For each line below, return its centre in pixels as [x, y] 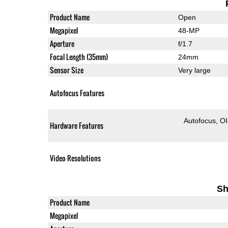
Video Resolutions [75, 158]
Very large [194, 70]
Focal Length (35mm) [79, 57]
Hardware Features [76, 126]
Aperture [62, 44]
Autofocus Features [77, 93]
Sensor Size [66, 70]
